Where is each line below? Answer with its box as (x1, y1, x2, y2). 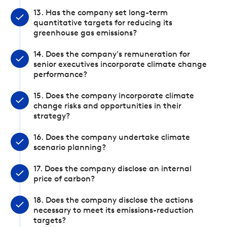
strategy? (33, 112, 70, 121)
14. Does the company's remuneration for (33, 51, 190, 59)
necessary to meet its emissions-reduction (33, 207, 194, 215)
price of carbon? (33, 175, 95, 183)
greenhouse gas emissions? (33, 29, 137, 37)
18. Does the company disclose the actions (33, 197, 193, 205)
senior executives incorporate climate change (33, 61, 207, 69)
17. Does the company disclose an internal (33, 165, 192, 173)
